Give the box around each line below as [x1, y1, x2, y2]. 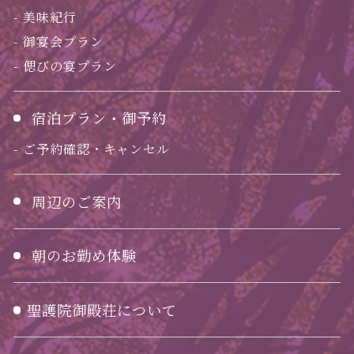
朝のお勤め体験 [32, 245, 137, 266]
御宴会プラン [23, 32, 104, 51]
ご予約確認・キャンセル [23, 139, 171, 159]
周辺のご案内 [32, 190, 122, 212]
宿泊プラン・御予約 [32, 107, 167, 129]
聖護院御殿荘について [27, 299, 177, 321]
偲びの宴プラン [23, 56, 117, 76]
